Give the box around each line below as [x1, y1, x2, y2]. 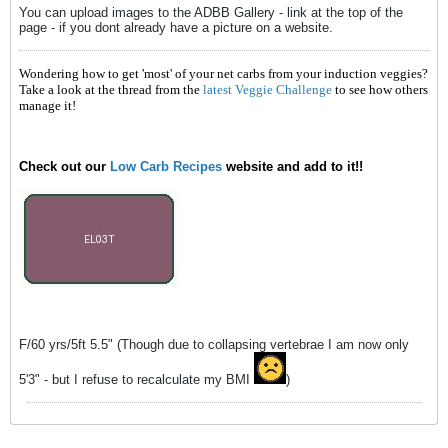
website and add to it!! [222, 159, 363, 174]
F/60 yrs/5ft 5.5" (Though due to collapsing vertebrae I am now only [19, 337, 409, 352]
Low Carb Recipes [110, 159, 222, 174]
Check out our [19, 159, 110, 174]
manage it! [19, 98, 76, 113]
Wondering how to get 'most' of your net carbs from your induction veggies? [19, 66, 428, 81]
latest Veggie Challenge [203, 82, 335, 97]
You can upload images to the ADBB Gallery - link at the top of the [19, 5, 403, 20]
